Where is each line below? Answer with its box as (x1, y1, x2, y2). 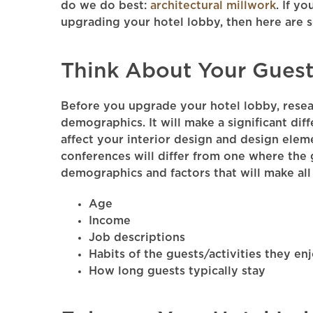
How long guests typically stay (89, 265, 265, 277)
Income (89, 215, 131, 226)
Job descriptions (89, 232, 185, 243)
